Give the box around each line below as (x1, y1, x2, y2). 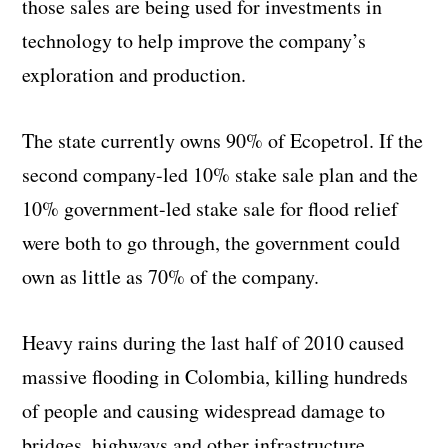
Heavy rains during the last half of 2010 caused (22, 328, 405, 356)
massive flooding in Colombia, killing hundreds (22, 362, 409, 390)
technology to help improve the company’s (22, 26, 367, 54)
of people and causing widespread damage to (22, 396, 386, 424)
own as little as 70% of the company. (22, 262, 320, 290)
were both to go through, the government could (22, 228, 401, 256)
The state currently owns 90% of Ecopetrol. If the (22, 126, 424, 154)
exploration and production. (22, 60, 247, 88)
